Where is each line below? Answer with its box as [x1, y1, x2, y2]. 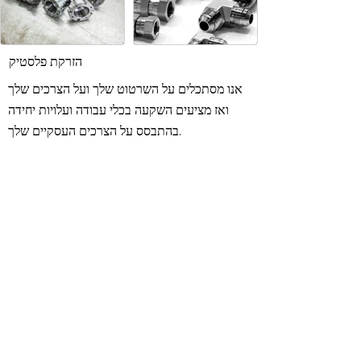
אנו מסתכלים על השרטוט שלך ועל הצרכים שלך [8, 81, 243, 97]
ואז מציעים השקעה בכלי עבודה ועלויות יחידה [8, 102, 229, 118]
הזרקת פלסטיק [9, 53, 82, 69]
